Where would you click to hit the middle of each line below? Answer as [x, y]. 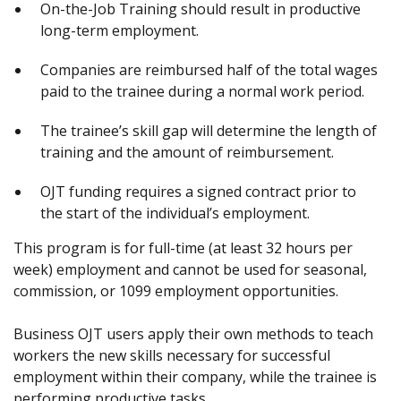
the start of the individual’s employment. [175, 213]
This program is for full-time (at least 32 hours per [183, 248]
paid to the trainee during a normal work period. [202, 91]
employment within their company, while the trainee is [195, 377]
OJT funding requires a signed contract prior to [198, 192]
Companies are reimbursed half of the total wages [209, 70]
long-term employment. [119, 30]
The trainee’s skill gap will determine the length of [209, 131]
